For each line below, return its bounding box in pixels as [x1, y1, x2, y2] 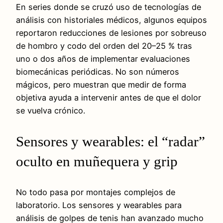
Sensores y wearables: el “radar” [16, 133, 205, 150]
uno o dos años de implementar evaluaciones [16, 54, 190, 64]
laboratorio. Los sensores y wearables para [16, 200, 182, 211]
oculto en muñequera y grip [16, 153, 178, 170]
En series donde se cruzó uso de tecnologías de [16, 2, 201, 12]
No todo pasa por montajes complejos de [16, 187, 175, 198]
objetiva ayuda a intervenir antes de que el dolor [16, 93, 201, 103]
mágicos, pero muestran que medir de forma [16, 80, 186, 90]
